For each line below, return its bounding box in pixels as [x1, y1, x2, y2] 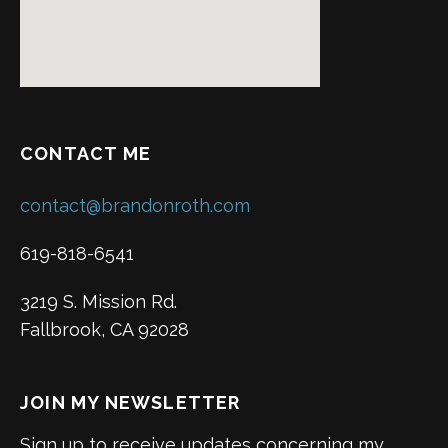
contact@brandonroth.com [20, 194, 250, 216]
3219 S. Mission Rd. [20, 290, 177, 312]
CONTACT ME [20, 142, 151, 164]
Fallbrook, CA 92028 [20, 318, 189, 340]
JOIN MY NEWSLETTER [20, 391, 241, 413]
